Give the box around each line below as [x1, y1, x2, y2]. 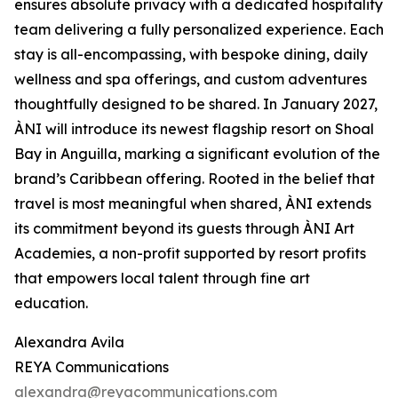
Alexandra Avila [14, 333, 124, 352]
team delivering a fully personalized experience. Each [14, 20, 384, 39]
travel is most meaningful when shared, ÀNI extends [14, 195, 371, 213]
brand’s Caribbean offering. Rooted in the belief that [14, 170, 375, 188]
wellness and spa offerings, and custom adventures [14, 70, 367, 89]
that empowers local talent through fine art [14, 269, 310, 288]
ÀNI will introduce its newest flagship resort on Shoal [14, 120, 374, 139]
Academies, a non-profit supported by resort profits [14, 244, 366, 263]
